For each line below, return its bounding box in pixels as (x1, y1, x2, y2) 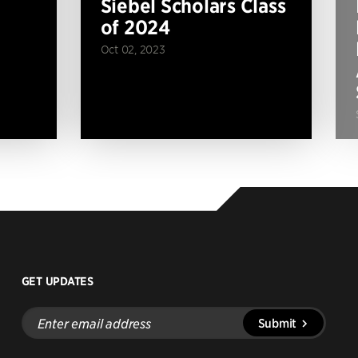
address (20, 332, 62, 348)
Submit (257, 314, 296, 330)
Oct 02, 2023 (100, 42, 165, 56)
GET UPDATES (21, 273, 93, 288)
